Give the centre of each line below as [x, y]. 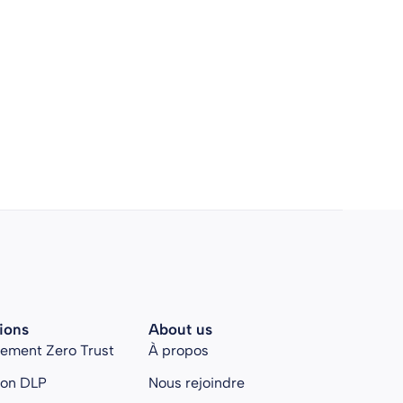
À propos [178, 351]
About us [180, 330]
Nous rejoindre [196, 383]
